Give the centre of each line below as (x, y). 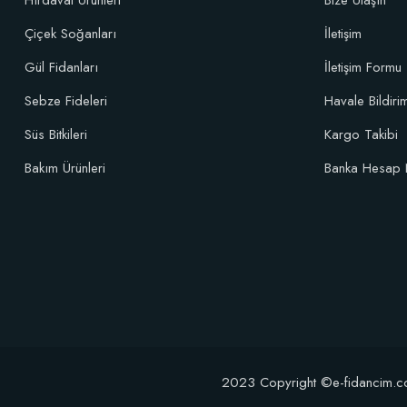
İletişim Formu (363, 67)
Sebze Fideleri (66, 101)
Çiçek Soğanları (70, 34)
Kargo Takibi (361, 134)
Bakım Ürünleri (65, 168)
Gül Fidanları (61, 67)
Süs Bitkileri (56, 134)
